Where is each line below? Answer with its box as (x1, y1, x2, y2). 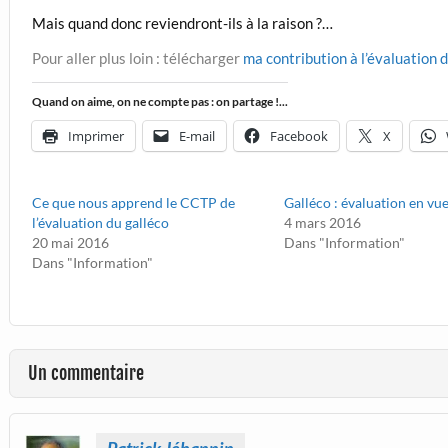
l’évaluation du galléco (32, 214, 170, 232)
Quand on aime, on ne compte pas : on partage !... (32, 93, 289, 109)
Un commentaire (27, 361, 144, 385)
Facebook (270, 126, 329, 145)
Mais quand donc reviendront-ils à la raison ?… (32, 14, 334, 33)
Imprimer (68, 126, 125, 145)
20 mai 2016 (32, 234, 110, 252)
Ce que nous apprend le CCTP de (32, 194, 236, 212)
